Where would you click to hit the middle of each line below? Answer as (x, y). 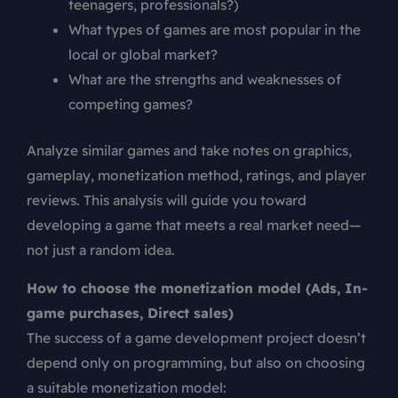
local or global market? (143, 55)
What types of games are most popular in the (214, 30)
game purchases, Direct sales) (130, 313)
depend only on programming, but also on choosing (196, 363)
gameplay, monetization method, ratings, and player (196, 175)
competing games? (130, 104)
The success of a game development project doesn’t (196, 338)
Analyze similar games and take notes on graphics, (189, 150)
